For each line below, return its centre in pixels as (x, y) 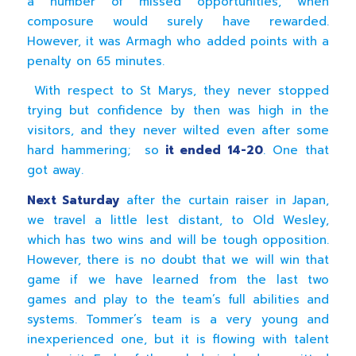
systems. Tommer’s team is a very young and (178, 320)
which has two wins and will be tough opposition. (178, 240)
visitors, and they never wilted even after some (178, 131)
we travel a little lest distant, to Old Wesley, (178, 221)
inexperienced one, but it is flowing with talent (178, 340)
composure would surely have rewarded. (178, 21)
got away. (57, 170)
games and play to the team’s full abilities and (178, 300)
